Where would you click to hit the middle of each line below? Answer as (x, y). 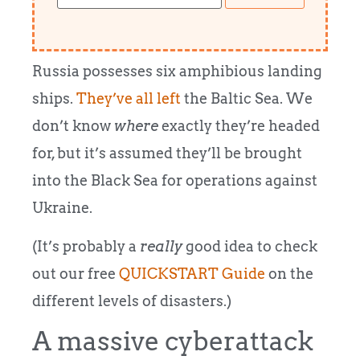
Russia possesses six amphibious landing (177, 71)
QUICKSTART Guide (192, 274)
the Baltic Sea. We (247, 98)
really (161, 246)
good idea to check (250, 246)
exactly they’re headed (239, 125)
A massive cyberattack (173, 342)
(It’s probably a (86, 246)
